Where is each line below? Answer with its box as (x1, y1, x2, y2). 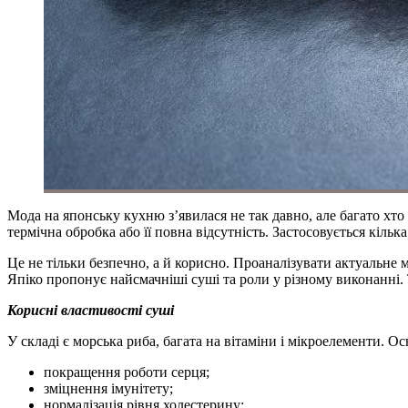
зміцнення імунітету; (44, 380, 173, 396)
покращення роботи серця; (44, 363, 209, 380)
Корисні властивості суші (7, 301, 174, 318)
